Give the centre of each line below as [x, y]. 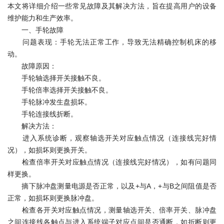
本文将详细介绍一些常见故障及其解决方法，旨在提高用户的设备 [112, 6]
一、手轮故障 [35, 30]
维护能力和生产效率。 [42, 18]
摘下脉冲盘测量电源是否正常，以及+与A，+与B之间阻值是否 [112, 186]
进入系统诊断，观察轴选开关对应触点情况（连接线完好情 [112, 138]
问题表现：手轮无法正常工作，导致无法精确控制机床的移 [112, 42]
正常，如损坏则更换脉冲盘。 [53, 198]
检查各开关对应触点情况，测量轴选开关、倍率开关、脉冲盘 [112, 210]
